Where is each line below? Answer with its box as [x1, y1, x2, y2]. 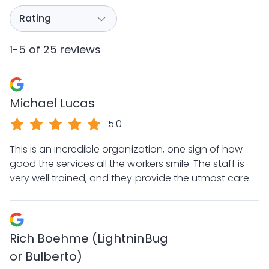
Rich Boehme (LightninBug [10, 230, 168, 247]
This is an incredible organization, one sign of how [10, 142, 243, 156]
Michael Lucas [10, 95, 95, 112]
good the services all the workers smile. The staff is [10, 157, 244, 171]
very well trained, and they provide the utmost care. [10, 171, 251, 185]
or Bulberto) [10, 248, 83, 265]
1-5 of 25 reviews [10, 42, 101, 57]
